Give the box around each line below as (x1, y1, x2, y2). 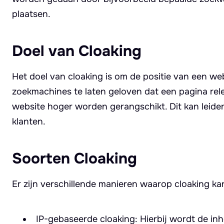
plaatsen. (12, 8, 50, 19)
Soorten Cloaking (12, 148, 137, 168)
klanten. (12, 115, 45, 127)
